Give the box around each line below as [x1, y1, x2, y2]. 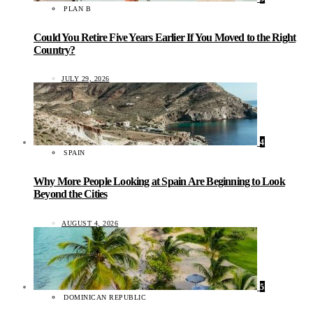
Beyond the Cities [34, 188, 108, 201]
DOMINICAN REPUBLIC [64, 293, 146, 301]
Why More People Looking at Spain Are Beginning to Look [34, 175, 285, 188]
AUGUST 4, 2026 [61, 219, 118, 227]
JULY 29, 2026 [61, 75, 110, 83]
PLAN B [64, 4, 91, 13]
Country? [34, 43, 75, 56]
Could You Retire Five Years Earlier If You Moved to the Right [34, 31, 296, 43]
